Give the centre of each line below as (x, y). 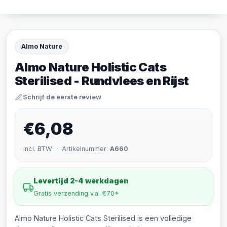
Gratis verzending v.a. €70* (76, 193)
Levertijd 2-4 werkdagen (81, 181)
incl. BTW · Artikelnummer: (67, 149)
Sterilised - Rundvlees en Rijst (102, 81)
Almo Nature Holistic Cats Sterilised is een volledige (103, 218)
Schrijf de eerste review (62, 97)
